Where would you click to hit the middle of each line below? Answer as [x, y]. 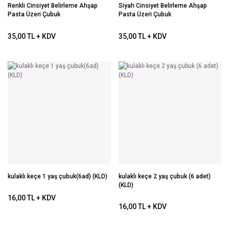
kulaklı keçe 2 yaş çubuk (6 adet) [164, 176]
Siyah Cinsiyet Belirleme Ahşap [163, 6]
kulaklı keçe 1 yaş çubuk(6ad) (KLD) [58, 176]
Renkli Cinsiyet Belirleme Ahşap [53, 6]
